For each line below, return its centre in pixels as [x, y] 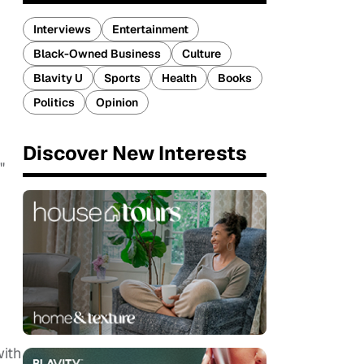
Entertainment [150, 29]
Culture [201, 54]
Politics [54, 102]
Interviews [62, 29]
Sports [122, 78]
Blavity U [58, 78]
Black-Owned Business [97, 54]
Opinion [117, 102]
